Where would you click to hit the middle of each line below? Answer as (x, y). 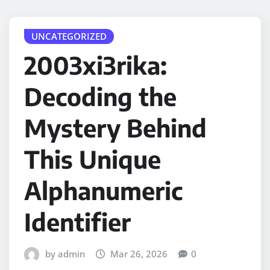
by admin (65, 254)
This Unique (93, 159)
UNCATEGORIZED (69, 36)
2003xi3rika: (96, 65)
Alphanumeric (103, 191)
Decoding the (100, 97)
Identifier (77, 222)
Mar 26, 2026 (139, 254)
